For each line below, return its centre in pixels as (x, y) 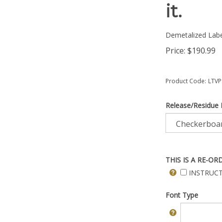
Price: (175, 51)
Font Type (182, 195)
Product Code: (186, 81)
